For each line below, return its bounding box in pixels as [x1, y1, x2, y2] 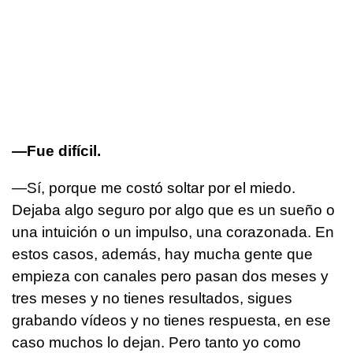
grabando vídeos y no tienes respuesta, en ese [12, 312, 331, 329]
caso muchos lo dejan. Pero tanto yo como [12, 334, 301, 351]
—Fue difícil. [12, 143, 101, 160]
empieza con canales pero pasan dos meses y [12, 268, 329, 285]
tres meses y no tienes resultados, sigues [12, 290, 292, 307]
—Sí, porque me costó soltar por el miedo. [12, 180, 295, 197]
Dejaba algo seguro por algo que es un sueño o [12, 202, 335, 219]
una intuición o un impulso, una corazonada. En [12, 224, 334, 241]
